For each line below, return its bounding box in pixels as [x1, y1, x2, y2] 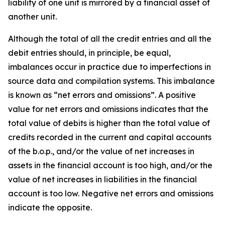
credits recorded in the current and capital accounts [8, 132, 211, 142]
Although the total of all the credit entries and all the [8, 34, 211, 44]
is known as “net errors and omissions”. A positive [8, 90, 196, 100]
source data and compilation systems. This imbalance [8, 76, 215, 86]
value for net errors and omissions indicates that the [8, 104, 208, 114]
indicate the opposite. [8, 202, 92, 212]
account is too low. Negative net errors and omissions [8, 188, 213, 198]
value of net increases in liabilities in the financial [8, 174, 197, 184]
